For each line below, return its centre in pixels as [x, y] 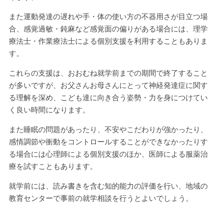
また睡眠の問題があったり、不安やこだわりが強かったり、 [108, 129]
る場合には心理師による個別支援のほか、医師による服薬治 [108, 154]
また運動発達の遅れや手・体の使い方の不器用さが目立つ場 [108, 16]
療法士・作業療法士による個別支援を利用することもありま [108, 41]
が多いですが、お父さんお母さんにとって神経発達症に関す [108, 85]
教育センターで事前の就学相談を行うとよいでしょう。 [101, 198]
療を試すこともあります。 [53, 166]
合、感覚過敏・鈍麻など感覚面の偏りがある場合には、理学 [108, 29]
